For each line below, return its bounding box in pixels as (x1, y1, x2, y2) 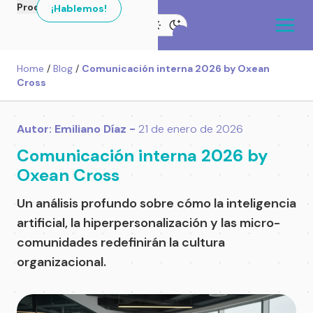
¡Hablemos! (51, 2, 107, 15)
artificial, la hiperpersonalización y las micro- (17, 214, 280, 231)
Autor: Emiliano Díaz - (17, 122, 138, 136)
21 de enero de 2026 (138, 122, 243, 136)
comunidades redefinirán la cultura (17, 234, 225, 251)
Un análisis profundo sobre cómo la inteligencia (17, 195, 296, 212)
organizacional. (17, 254, 106, 270)
